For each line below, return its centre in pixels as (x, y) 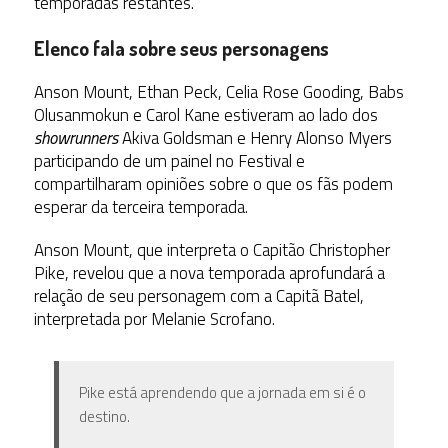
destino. (104, 417)
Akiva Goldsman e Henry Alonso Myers (254, 138)
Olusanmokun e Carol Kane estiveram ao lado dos (205, 115)
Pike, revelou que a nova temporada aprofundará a (209, 273)
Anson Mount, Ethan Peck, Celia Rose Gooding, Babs (218, 92)
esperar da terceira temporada (139, 207)
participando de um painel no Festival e (169, 161)
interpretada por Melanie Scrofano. (154, 319)
